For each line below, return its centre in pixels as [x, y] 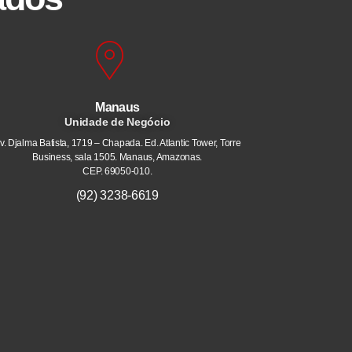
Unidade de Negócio [117, 122]
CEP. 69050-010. [117, 172]
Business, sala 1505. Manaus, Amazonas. [117, 158]
